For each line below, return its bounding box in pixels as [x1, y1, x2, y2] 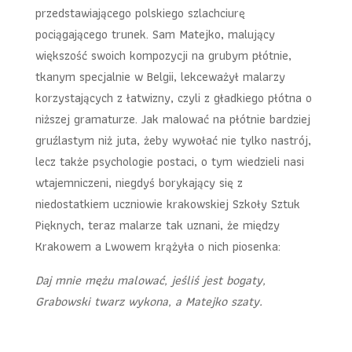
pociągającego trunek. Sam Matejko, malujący [35, 24, 275, 44]
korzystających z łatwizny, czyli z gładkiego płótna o [35, 88, 312, 108]
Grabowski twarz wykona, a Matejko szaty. [35, 291, 262, 311]
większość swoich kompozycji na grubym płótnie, [35, 46, 291, 65]
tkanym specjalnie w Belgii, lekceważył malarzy [35, 67, 285, 86]
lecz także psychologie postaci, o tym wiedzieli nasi [35, 152, 304, 171]
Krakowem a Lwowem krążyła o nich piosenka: [35, 236, 280, 256]
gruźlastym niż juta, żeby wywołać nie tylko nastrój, [35, 130, 311, 150]
